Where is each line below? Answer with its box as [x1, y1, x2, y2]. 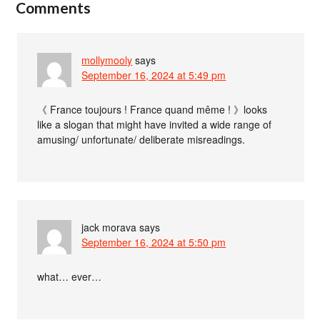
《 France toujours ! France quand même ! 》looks [37, 101, 268, 116]
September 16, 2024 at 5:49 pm [81, 67, 226, 82]
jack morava [81, 219, 137, 234]
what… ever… [37, 269, 102, 284]
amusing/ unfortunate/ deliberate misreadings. [37, 131, 246, 146]
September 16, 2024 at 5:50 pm [81, 234, 226, 249]
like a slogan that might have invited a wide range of [37, 116, 272, 131]
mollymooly [81, 52, 133, 67]
